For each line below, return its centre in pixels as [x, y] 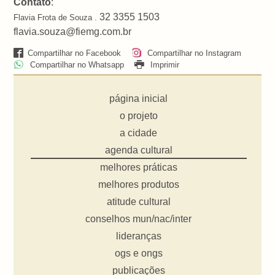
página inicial [139, 99]
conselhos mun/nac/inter [139, 219]
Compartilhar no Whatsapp [76, 64]
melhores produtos [138, 185]
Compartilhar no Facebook [74, 53]
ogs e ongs [138, 254]
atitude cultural [138, 202]
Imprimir [163, 64]
